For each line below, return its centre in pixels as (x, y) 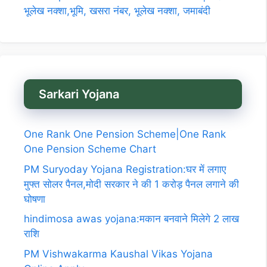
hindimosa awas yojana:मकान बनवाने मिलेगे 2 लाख (131, 219)
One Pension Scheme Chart (90, 149)
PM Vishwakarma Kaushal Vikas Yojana (118, 254)
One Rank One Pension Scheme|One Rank (125, 134)
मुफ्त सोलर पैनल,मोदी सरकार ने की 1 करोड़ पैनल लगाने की (131, 184)
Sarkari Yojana (79, 94)
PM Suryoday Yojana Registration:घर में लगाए (125, 169)
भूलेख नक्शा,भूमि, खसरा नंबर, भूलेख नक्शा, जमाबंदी (117, 11)
